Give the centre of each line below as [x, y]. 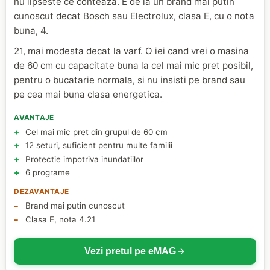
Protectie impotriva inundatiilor [84, 159]
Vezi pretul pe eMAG [130, 251]
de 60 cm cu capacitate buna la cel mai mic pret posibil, [134, 65]
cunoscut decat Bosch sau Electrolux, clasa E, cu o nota [134, 16]
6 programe [47, 173]
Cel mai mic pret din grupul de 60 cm [96, 132]
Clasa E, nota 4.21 [60, 219]
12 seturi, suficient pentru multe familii [99, 146]
